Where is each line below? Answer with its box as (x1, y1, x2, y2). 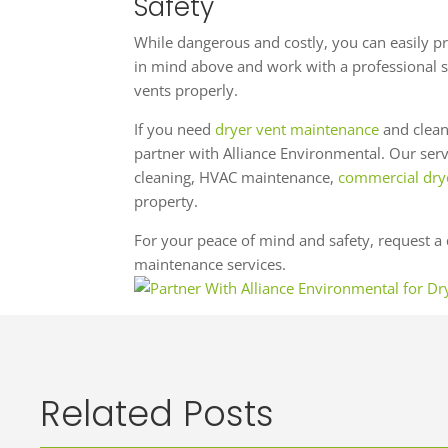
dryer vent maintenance (215, 119, 380, 140)
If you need (134, 119, 216, 140)
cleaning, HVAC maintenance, (134, 167, 339, 188)
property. (134, 191, 199, 212)
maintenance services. (134, 254, 287, 275)
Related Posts (40, 389, 275, 439)
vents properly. (134, 80, 239, 101)
